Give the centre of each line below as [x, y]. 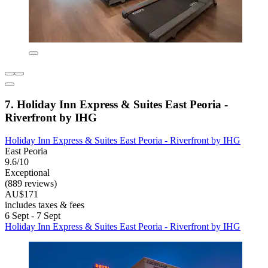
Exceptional [27, 173]
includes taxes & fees [45, 205]
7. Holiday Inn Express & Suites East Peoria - [116, 104]
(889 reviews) [31, 184]
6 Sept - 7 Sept [33, 216]
